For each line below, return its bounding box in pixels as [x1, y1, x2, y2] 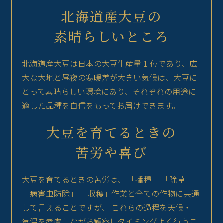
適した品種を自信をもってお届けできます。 [22, 99, 180, 111]
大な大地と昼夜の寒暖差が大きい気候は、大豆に [22, 71, 198, 84]
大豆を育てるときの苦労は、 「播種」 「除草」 [22, 173, 194, 186]
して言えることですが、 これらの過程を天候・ [22, 201, 192, 214]
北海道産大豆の [61, 6, 162, 26]
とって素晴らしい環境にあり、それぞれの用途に [22, 85, 197, 98]
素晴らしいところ [53, 26, 169, 46]
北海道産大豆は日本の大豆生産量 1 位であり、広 [22, 57, 198, 70]
